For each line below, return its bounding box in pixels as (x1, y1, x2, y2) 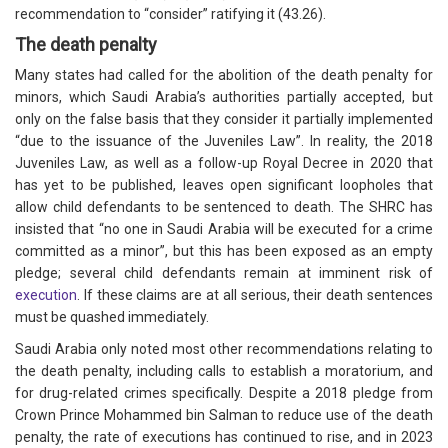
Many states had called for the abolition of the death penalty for (15, 67, 433, 84)
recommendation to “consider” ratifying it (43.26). (15, 6, 329, 23)
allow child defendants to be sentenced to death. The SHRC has (15, 199, 433, 216)
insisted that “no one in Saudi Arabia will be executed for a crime (15, 221, 433, 238)
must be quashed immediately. (15, 309, 212, 326)
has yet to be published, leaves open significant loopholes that (15, 177, 433, 194)
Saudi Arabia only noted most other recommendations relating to (15, 341, 433, 358)
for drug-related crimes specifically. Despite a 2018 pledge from (15, 385, 433, 402)
